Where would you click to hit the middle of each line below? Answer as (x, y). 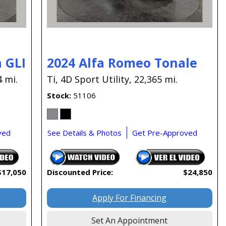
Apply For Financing (130, 198)
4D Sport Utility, (96, 79)
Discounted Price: (80, 172)
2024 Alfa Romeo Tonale (122, 63)
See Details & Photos (84, 133)
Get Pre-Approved (164, 133)
